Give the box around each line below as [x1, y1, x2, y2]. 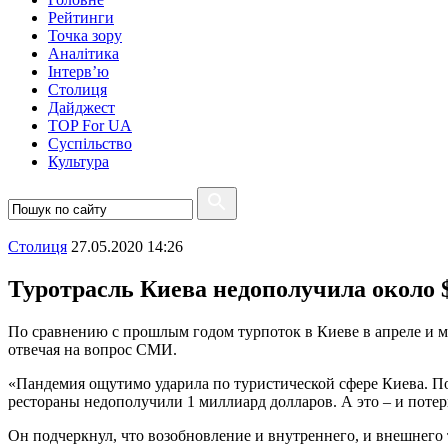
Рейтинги [48, 9, 114, 26]
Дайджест [48, 99, 115, 116]
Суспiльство [48, 135, 132, 152]
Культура [48, 153, 109, 170]
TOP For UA [48, 117, 132, 134]
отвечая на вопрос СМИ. [8, 340, 177, 358]
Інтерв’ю [48, 63, 109, 80]
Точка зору [48, 27, 122, 44]
